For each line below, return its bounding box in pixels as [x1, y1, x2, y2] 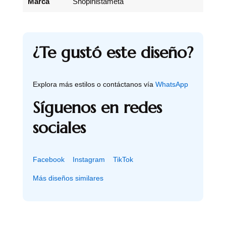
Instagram [73, 155, 105, 163]
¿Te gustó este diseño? [33, 42, 193, 63]
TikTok [113, 155, 133, 163]
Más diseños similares [33, 174, 103, 182]
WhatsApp [155, 80, 188, 88]
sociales [33, 117, 86, 138]
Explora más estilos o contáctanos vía [33, 80, 155, 88]
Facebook [33, 155, 65, 163]
